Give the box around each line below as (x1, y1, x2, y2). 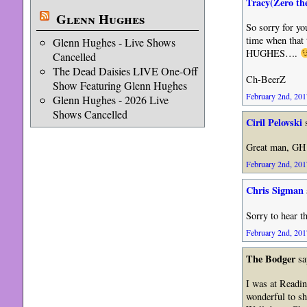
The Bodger (245, 251, 295, 266)
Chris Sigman (245, 183, 304, 198)
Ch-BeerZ (245, 72, 286, 86)
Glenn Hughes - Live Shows (52, 35, 175, 49)
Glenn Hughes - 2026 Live (52, 93, 169, 107)
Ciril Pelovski (245, 114, 302, 130)
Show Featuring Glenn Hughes (52, 78, 187, 93)
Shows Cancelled (52, 107, 127, 121)
